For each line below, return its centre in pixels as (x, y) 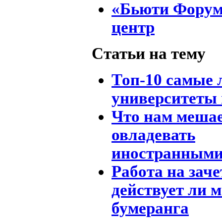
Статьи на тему (149, 53)
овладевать (153, 135)
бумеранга (150, 208)
